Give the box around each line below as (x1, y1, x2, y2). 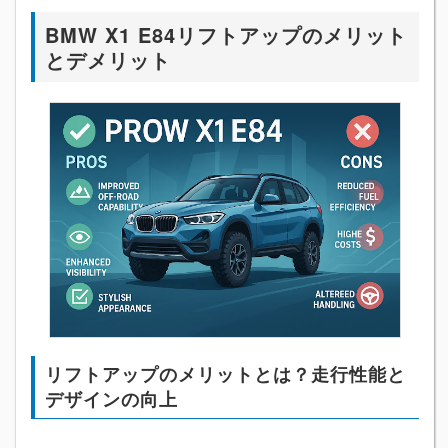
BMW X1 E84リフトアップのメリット (45, 20, 407, 50)
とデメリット (45, 45, 171, 75)
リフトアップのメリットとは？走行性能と (45, 360, 406, 387)
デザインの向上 (45, 385, 178, 412)
